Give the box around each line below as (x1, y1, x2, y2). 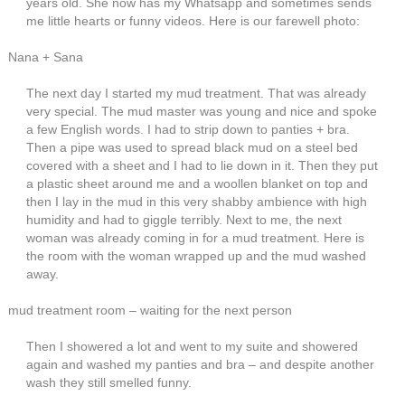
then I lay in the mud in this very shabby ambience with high (25, 194, 367, 209)
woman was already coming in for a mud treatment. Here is (25, 231, 364, 245)
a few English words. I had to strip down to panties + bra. (25, 122, 350, 137)
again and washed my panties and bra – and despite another (25, 357, 374, 372)
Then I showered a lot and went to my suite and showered (25, 339, 358, 353)
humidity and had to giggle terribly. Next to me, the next (25, 212, 342, 227)
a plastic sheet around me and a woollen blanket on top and (25, 176, 368, 191)
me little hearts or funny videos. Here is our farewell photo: (25, 14, 360, 28)
